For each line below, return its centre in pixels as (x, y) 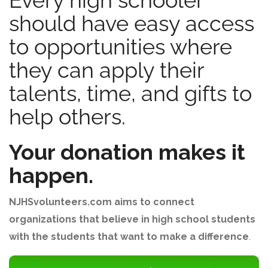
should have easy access (132, 23)
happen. (51, 175)
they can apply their (106, 70)
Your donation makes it (127, 152)
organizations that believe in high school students (132, 219)
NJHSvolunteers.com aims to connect (102, 202)
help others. (67, 117)
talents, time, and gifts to (130, 93)
